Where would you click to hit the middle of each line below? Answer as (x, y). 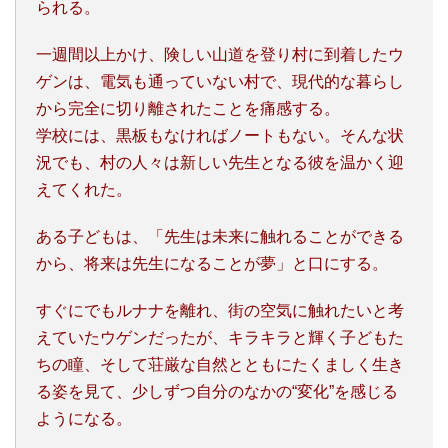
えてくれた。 (84, 190)
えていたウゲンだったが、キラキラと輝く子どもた (220, 338)
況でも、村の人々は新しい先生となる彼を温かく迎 (220, 163)
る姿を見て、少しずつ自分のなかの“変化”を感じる (217, 392)
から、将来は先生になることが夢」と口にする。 (212, 264)
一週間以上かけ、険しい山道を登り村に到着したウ (220, 55)
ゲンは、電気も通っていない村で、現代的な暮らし (220, 82)
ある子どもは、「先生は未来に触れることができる (220, 237)
